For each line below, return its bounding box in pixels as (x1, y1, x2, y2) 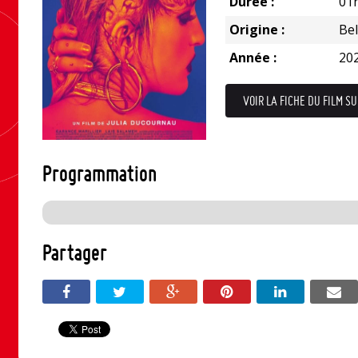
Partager (42, 239, 107, 265)
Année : (229, 49, 276, 66)
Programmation (42, 160, 157, 186)
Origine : (229, 21, 284, 38)
